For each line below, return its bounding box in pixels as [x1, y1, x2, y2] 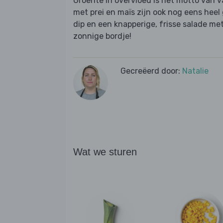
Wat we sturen [73, 146, 137, 158]
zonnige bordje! [73, 31, 131, 41]
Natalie [182, 66, 209, 76]
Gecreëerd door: [120, 66, 182, 76]
